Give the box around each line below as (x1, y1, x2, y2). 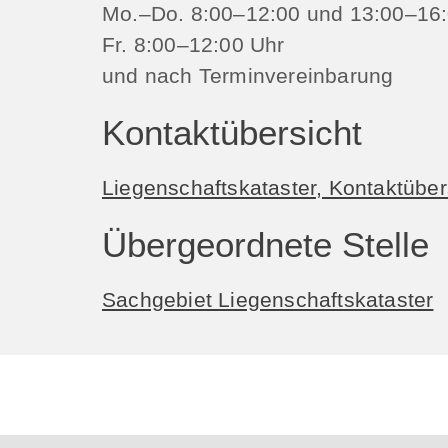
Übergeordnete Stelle (102, 225, 429, 264)
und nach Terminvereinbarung (102, 63, 394, 87)
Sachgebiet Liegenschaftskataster (102, 287, 434, 311)
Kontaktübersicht (102, 113, 362, 152)
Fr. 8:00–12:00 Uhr (102, 32, 285, 56)
